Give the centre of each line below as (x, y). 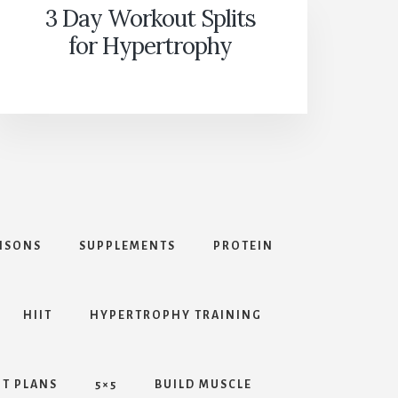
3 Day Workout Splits (150, 19)
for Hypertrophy (151, 46)
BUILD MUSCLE (203, 385)
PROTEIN (243, 247)
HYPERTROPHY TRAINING (176, 316)
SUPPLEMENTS (127, 247)
